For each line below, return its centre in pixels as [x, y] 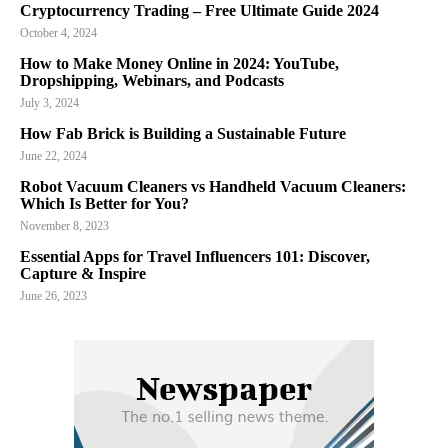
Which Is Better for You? [104, 204]
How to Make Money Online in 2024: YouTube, [179, 64]
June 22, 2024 [53, 156]
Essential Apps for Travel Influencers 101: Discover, [195, 257]
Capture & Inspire [83, 274]
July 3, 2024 [49, 103]
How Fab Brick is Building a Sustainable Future [183, 134]
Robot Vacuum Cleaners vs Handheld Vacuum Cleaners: [213, 187]
